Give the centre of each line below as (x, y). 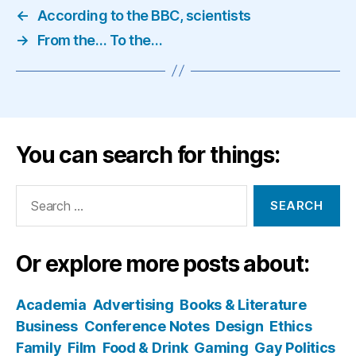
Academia (51, 304)
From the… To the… (100, 40)
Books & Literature (243, 304)
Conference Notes (147, 326)
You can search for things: (148, 155)
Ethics (291, 326)
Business (47, 326)
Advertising (133, 304)
